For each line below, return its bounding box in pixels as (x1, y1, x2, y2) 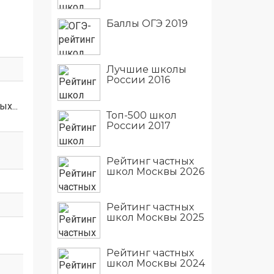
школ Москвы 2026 (106, 166, 204, 177)
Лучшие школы (106, 64, 187, 75)
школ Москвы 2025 (106, 212, 204, 223)
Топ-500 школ (106, 109, 177, 121)
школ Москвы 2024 (106, 257, 205, 269)
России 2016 (106, 74, 170, 86)
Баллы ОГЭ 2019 (106, 18, 188, 29)
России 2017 (106, 120, 171, 131)
